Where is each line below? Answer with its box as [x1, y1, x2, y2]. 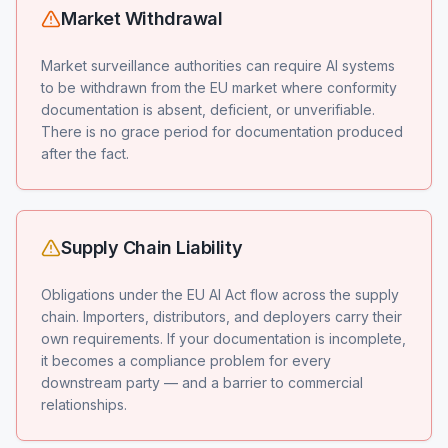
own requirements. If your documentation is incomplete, [41, 330, 406, 347]
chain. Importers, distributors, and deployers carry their [41, 308, 402, 325]
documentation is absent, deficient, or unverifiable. [41, 101, 375, 118]
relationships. [41, 396, 127, 413]
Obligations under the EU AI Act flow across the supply [41, 286, 399, 303]
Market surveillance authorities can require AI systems [41, 57, 395, 74]
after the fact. [41, 145, 129, 162]
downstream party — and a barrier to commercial [41, 374, 363, 391]
